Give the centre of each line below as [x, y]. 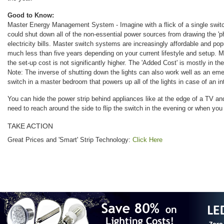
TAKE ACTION [30, 126]
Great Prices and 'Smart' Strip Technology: [70, 139]
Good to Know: [31, 15]
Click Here [147, 139]
